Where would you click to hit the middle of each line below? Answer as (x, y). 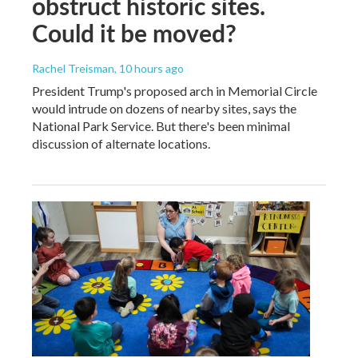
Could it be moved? (134, 32)
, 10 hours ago (149, 68)
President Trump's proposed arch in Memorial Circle (175, 90)
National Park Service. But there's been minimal (161, 125)
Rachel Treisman (73, 68)
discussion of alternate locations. (121, 143)
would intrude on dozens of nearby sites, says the (164, 108)
